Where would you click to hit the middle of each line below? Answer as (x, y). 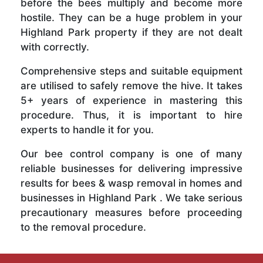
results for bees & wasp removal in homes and (131, 183)
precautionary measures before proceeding (131, 213)
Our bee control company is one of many (131, 154)
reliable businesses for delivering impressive (131, 169)
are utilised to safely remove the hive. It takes (131, 86)
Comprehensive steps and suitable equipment (131, 71)
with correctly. (55, 47)
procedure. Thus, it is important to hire (131, 115)
